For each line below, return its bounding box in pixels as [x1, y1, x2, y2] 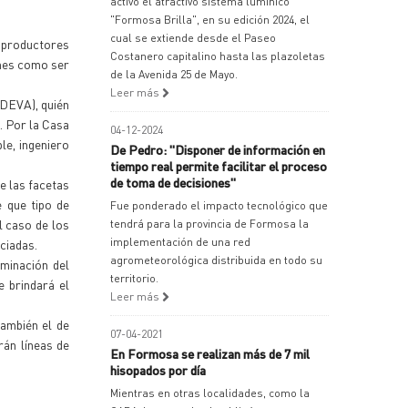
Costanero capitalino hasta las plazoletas [110, 49, 325, 63]
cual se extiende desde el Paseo [110, 31, 276, 45]
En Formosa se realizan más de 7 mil [110, 345, 310, 362]
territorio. [110, 271, 158, 285]
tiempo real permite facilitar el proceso [110, 158, 327, 174]
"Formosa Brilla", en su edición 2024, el [110, 13, 310, 26]
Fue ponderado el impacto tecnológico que [110, 199, 328, 212]
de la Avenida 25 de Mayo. [110, 67, 238, 81]
